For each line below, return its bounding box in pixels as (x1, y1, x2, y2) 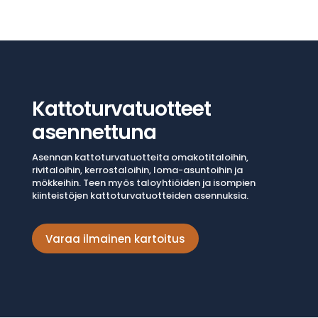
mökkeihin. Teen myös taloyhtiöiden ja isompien (31, 176, 256, 190)
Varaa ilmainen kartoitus (45, 231, 185, 246)
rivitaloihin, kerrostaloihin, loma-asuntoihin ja (31, 163, 243, 177)
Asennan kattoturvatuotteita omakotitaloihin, (31, 150, 248, 165)
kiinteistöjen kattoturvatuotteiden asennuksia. (31, 189, 248, 203)
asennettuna (31, 119, 156, 147)
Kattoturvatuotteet (31, 95, 211, 124)
